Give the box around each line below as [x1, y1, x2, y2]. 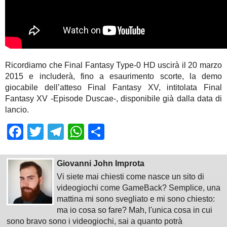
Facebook [23, 123, 95, 141]
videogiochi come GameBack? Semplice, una [57, 183, 221, 193]
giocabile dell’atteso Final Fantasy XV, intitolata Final [5, 83, 222, 92]
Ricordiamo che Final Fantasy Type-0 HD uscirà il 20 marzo [5, 61, 222, 70]
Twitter [44, 123, 92, 141]
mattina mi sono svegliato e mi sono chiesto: [57, 195, 215, 204]
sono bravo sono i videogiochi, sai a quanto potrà [6, 217, 182, 226]
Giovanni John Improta [57, 159, 145, 168]
